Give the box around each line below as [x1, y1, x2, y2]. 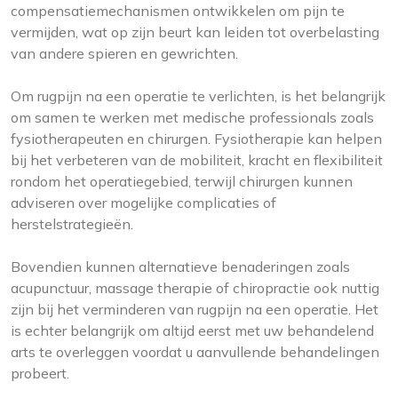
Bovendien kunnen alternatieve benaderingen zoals [11, 258, 350, 276]
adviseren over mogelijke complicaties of [11, 194, 276, 212]
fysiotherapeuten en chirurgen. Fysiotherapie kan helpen [11, 130, 382, 148]
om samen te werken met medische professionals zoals [11, 108, 374, 127]
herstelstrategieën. [11, 215, 133, 234]
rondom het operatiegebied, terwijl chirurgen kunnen [11, 172, 353, 191]
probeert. [11, 364, 69, 383]
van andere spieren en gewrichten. [11, 44, 238, 63]
